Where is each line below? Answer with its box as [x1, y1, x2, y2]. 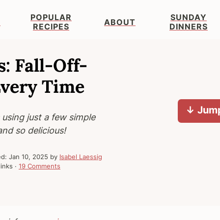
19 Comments [19, 162, 60, 170]
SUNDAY [170, 12, 207, 22]
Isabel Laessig [59, 153, 102, 161]
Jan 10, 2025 [9, 153, 48, 161]
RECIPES [33, 22, 69, 31]
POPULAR [30, 12, 72, 22]
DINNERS [169, 22, 208, 31]
